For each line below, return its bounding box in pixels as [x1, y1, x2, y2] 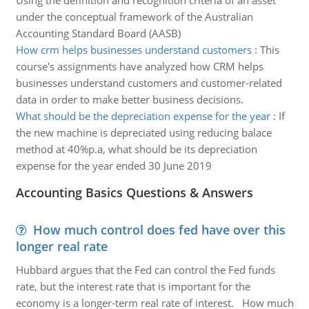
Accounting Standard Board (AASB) [15, 26, 181, 40]
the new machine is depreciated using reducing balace [15, 126, 272, 139]
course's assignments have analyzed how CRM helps [15, 59, 263, 73]
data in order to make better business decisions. [15, 92, 243, 106]
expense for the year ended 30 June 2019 [15, 159, 212, 172]
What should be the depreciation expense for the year [15, 109, 270, 123]
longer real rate [15, 238, 108, 255]
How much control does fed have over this [32, 221, 286, 238]
